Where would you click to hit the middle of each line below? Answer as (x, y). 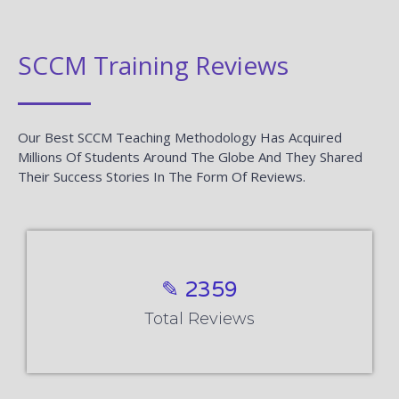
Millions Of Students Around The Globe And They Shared (190, 156)
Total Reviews (199, 318)
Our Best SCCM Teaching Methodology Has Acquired (180, 137)
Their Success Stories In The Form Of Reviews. (162, 176)
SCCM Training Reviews (153, 65)
